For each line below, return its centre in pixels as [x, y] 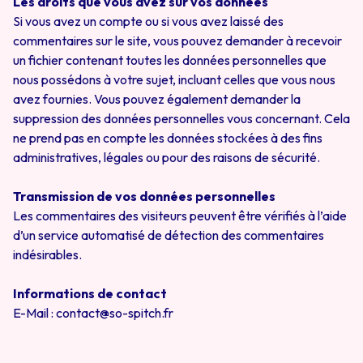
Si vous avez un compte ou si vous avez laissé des [148, 21]
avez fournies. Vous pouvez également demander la [157, 99]
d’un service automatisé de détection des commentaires [169, 235]
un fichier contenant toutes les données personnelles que [170, 60]
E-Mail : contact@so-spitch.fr [93, 313]
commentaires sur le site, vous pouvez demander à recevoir [177, 41]
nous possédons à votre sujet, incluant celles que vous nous [174, 79]
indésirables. [47, 254]
